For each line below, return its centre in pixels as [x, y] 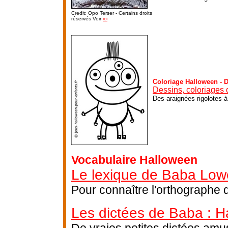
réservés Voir [87, 18]
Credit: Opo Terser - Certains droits [112, 13]
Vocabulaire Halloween [134, 160]
